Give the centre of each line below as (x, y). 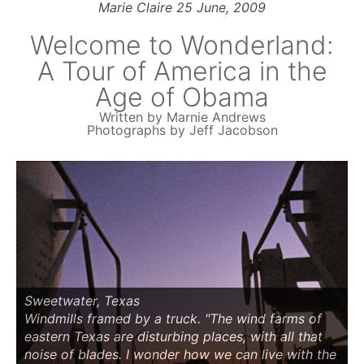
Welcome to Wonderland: (182, 45)
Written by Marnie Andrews (182, 117)
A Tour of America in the (182, 71)
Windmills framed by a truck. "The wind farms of (173, 319)
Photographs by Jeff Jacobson (182, 130)
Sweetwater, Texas (82, 301)
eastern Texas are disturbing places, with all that (173, 337)
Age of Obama (182, 97)
